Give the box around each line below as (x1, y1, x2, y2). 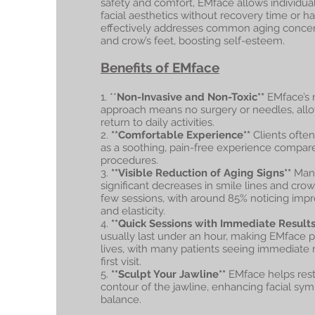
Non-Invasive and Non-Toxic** (117, 91, 267, 103)
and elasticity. (101, 205, 165, 217)
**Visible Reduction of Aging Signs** (111, 167, 291, 179)
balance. (101, 293, 141, 306)
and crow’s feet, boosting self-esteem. (101, 34, 285, 47)
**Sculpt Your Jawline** (108, 268, 226, 281)
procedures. (101, 154, 158, 167)
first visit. (101, 255, 141, 268)
